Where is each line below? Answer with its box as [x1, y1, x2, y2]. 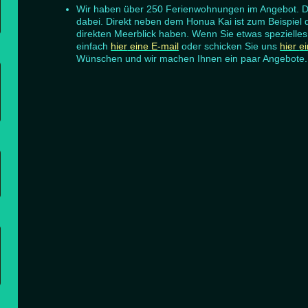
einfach [76, 40, 111, 52]
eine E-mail [127, 40, 179, 52]
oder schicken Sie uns [179, 40, 280, 52]
